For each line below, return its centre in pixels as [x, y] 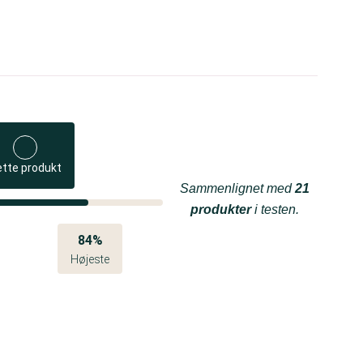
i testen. [275, 209]
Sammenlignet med [237, 188]
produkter [221, 209]
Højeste [90, 259]
